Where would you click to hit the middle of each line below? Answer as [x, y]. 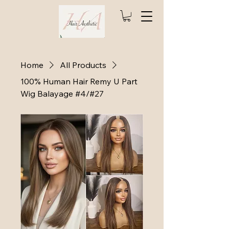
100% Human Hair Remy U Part [79, 81]
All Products [83, 65]
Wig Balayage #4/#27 [62, 93]
